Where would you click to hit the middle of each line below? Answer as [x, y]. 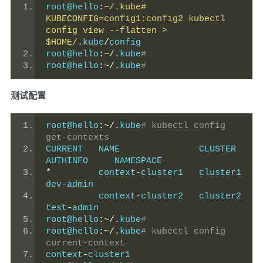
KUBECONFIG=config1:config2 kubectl [136, 19]
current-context [85, 243]
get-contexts [77, 137]
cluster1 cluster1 [191, 173]
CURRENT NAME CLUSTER [141, 149]
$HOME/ [62, 42]
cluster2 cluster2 [191, 196]
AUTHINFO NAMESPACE [104, 161]
